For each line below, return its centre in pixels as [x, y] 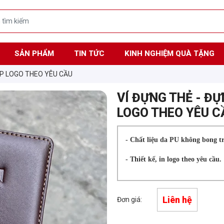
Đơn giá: [129, 199]
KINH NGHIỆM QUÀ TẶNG [169, 53]
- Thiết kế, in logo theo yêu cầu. [173, 159]
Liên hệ [177, 199]
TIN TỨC [89, 53]
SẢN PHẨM [34, 53]
